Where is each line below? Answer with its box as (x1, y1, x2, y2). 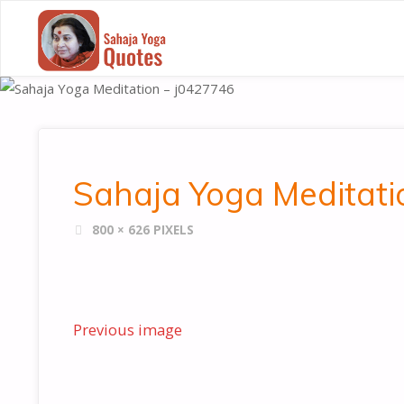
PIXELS (153, 222, 195, 239)
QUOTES (196, 65, 263, 87)
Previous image (72, 318, 182, 340)
